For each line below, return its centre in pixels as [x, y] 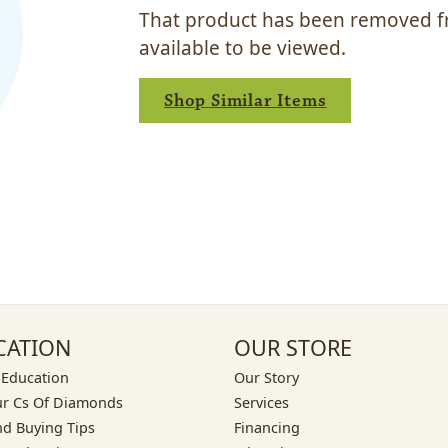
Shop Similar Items [245, 101]
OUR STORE [293, 347]
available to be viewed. [242, 48]
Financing [267, 427]
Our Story [266, 377]
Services [261, 402]
